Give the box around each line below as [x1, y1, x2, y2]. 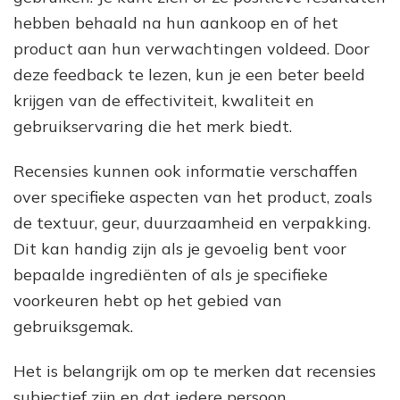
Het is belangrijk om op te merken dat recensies [13, 360, 376, 381]
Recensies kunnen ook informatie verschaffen [13, 160, 358, 181]
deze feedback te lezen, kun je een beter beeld [13, 63, 365, 85]
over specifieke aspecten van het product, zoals [13, 186, 372, 207]
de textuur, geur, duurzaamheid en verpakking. [13, 212, 371, 233]
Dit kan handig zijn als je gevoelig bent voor [13, 237, 346, 259]
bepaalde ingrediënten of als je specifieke [13, 263, 328, 285]
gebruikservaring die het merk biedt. [13, 115, 292, 137]
